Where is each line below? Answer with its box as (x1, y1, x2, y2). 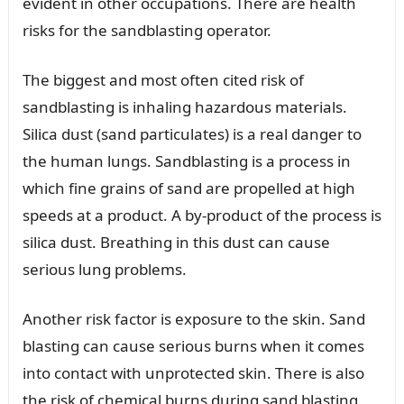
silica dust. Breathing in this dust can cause (22, 231, 330, 252)
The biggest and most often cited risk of (22, 69, 304, 90)
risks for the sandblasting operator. (22, 19, 271, 41)
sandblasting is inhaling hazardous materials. (22, 96, 347, 117)
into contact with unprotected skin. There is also (22, 362, 364, 383)
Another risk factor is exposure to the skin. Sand (22, 308, 365, 329)
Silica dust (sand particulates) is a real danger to (22, 123, 362, 144)
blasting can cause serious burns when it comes (22, 335, 364, 356)
